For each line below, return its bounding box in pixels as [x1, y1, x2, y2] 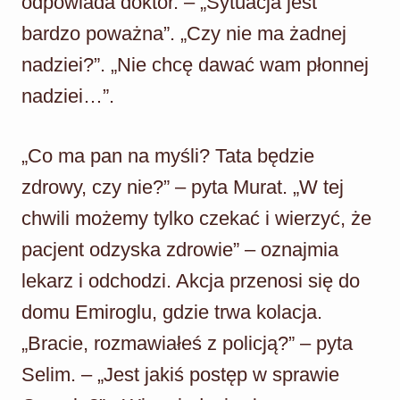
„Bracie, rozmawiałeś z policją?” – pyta [21, 331, 353, 354]
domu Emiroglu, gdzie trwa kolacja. [21, 300, 322, 323]
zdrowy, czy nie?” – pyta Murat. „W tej [21, 175, 344, 198]
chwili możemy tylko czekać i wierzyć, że [21, 206, 371, 229]
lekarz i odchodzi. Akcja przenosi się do [21, 269, 360, 292]
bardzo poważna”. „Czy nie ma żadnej [21, 21, 346, 45]
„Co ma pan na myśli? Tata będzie [21, 144, 314, 167]
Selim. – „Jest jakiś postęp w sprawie [21, 362, 339, 386]
